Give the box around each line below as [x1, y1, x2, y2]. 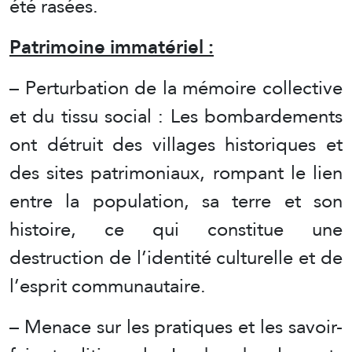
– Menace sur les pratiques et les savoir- [9, 308, 343, 344]
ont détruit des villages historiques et [9, 126, 343, 162]
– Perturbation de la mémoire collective [9, 69, 343, 105]
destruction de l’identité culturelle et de [9, 239, 343, 275]
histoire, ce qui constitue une [9, 211, 343, 247]
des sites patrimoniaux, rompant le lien [9, 154, 343, 190]
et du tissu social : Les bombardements [9, 97, 343, 134]
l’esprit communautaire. [9, 267, 206, 303]
